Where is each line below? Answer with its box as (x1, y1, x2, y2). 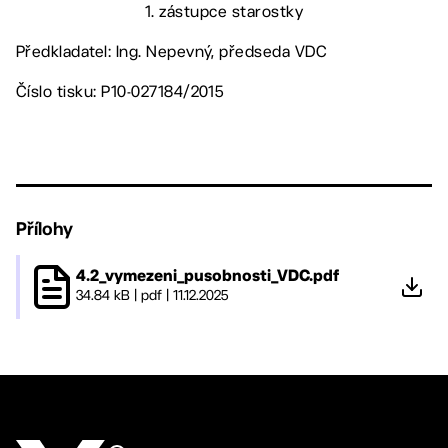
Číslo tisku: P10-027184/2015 (16, 81, 224, 101)
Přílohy (16, 217, 73, 239)
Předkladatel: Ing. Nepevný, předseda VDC (16, 41, 328, 61)
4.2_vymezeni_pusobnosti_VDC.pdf (76, 269, 339, 284)
